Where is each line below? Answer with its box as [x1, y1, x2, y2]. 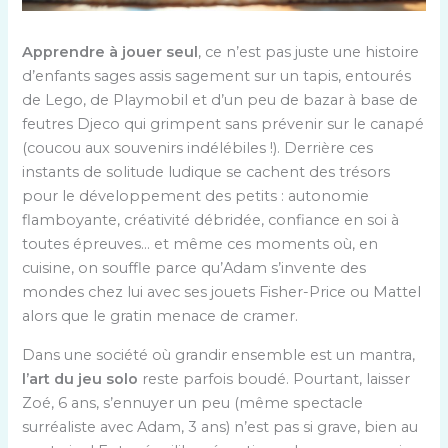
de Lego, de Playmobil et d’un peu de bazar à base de [22, 91, 419, 110]
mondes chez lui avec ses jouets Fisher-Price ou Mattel [22, 283, 422, 302]
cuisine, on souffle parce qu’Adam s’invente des [22, 259, 367, 278]
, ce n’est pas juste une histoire [198, 43, 420, 62]
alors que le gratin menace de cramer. [22, 307, 299, 326]
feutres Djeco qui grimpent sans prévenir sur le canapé [22, 115, 425, 134]
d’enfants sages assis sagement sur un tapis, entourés [22, 67, 412, 86]
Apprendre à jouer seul [22, 43, 199, 62]
